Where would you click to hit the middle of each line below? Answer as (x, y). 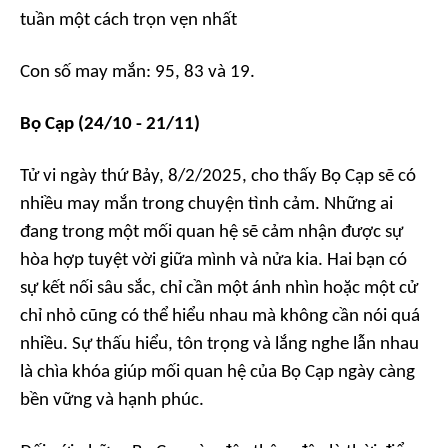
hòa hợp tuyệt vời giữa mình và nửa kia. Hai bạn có (213, 260)
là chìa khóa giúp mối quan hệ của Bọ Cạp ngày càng (217, 372)
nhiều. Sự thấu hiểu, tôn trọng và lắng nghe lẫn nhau (219, 344)
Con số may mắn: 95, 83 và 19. (137, 72)
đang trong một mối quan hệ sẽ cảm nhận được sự (211, 232)
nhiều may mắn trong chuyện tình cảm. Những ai (206, 204)
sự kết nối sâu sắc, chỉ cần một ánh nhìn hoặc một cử (219, 288)
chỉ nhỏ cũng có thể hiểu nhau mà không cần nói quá (220, 316)
